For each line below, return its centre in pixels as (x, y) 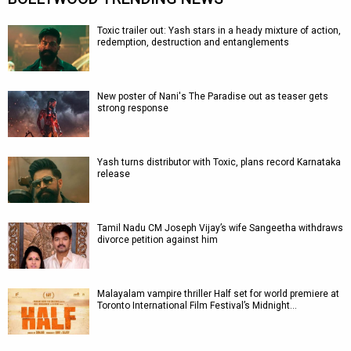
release (114, 174)
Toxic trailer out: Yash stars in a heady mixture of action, (219, 31)
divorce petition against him (157, 240)
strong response (133, 108)
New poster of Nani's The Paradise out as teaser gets (213, 96)
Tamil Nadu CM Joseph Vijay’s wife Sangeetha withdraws (220, 228)
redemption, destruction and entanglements (193, 42)
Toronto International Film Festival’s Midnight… (197, 306)
